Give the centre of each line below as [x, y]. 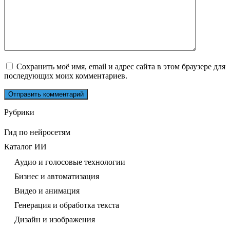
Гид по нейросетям [37, 132]
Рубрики [19, 112]
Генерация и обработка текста [67, 205]
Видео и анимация [47, 191]
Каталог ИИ [25, 147]
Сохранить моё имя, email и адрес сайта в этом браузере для [121, 67]
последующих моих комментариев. [66, 76]
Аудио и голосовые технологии [70, 162]
